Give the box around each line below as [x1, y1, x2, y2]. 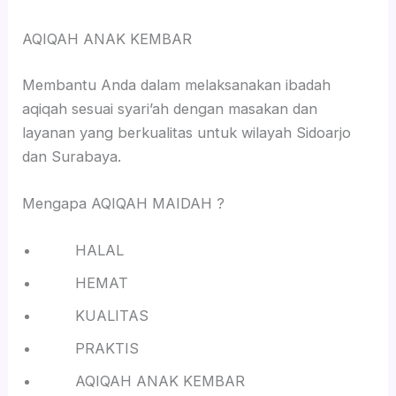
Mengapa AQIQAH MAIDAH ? [22, 194, 225, 212]
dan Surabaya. [22, 147, 122, 165]
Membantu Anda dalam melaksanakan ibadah [22, 75, 331, 94]
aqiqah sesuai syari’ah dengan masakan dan [22, 99, 318, 118]
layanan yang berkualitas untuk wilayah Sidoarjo [22, 123, 352, 141]
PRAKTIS [40, 339, 140, 358]
